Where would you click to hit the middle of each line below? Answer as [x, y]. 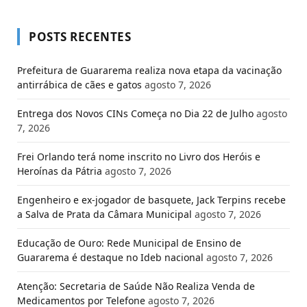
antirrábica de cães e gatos [79, 85]
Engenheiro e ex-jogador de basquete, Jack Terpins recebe [151, 200]
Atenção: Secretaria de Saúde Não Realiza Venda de [136, 286]
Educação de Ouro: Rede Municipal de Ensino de [129, 243]
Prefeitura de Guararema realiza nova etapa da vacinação [149, 71]
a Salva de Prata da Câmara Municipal [105, 214]
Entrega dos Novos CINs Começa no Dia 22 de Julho [135, 114]
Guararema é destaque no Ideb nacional [110, 258]
